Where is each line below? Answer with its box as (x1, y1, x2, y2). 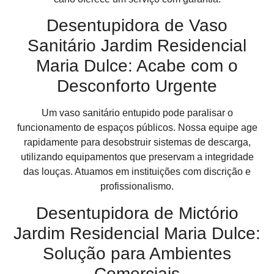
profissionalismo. (100, 181, 174, 192)
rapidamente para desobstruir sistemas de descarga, (23, 137, 251, 148)
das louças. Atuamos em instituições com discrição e (23, 166, 251, 177)
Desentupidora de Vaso (46, 16, 228, 35)
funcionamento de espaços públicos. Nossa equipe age (17, 122, 257, 133)
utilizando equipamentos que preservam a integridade (20, 152, 254, 163)
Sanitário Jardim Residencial (28, 36, 246, 56)
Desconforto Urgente (57, 76, 217, 96)
